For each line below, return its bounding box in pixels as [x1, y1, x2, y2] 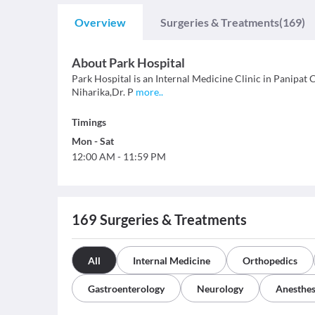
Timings [72, 116, 106, 128]
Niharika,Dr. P [72, 86, 134, 98]
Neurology [197, 283, 243, 295]
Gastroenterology [88, 283, 165, 295]
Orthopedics [243, 255, 297, 266]
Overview [75, 15, 126, 29]
